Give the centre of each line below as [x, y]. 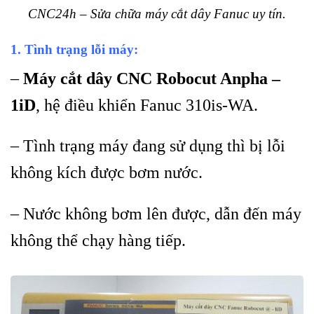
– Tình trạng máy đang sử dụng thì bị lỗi [148, 146]
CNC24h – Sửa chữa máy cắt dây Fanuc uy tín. [157, 14]
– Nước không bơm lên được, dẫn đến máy [156, 214]
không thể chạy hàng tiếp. [98, 241]
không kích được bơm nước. [107, 173]
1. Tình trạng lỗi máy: [74, 50]
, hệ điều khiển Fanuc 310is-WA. [147, 105]
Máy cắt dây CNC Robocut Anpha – [152, 78]
